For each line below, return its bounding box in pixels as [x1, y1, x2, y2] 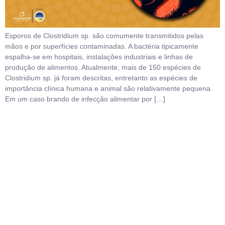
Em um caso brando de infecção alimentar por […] [5, 95, 165, 103]
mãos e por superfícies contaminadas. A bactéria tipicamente [5, 42, 198, 51]
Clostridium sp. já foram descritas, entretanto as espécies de [5, 74, 197, 82]
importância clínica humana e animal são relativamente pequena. [5, 84, 212, 93]
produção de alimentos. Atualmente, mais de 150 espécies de [5, 63, 201, 72]
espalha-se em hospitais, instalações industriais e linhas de [5, 53, 193, 61]
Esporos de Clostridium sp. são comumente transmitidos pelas [5, 32, 203, 40]
